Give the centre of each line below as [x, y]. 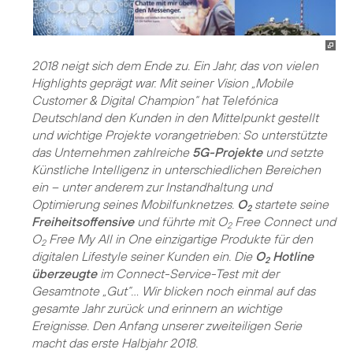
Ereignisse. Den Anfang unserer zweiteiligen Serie [167, 325]
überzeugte [64, 273]
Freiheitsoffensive [83, 221]
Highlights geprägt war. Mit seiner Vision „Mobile [162, 82]
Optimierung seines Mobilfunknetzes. [134, 204]
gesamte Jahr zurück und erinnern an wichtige [157, 308]
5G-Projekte [227, 152]
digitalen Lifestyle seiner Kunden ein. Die [143, 256]
